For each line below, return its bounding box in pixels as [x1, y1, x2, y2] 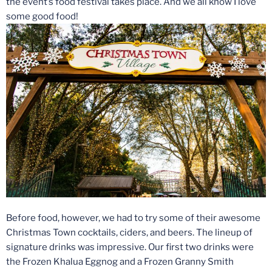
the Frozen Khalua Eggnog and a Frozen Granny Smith [6, 256, 234, 268]
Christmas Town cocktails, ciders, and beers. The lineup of [6, 227, 253, 239]
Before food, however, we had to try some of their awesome [6, 212, 260, 224]
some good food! [6, 11, 78, 22]
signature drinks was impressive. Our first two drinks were [6, 242, 254, 253]
